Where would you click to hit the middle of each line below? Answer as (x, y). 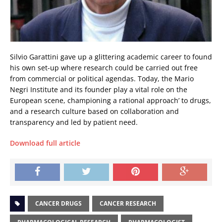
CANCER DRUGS (58, 204)
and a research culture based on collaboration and (94, 111)
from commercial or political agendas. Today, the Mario (102, 79)
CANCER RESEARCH (128, 204)
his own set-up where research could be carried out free (104, 68)
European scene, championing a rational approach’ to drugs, (111, 101)
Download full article (45, 143)
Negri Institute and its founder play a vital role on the (99, 90)
